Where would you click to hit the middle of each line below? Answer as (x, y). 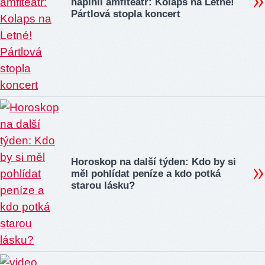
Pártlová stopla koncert (126, 14)
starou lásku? (103, 186)
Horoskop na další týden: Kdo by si (153, 162)
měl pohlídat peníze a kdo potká (146, 174)
